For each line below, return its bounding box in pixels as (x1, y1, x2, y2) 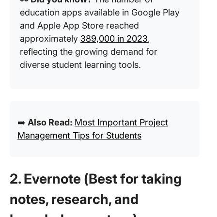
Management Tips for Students (17, 130, 141, 140)
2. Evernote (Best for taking (10, 170, 182, 187)
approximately (20, 33, 80, 44)
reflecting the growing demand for (20, 46, 157, 57)
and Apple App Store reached (20, 20, 139, 31)
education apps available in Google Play (20, 7, 180, 17)
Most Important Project (75, 117, 168, 127)
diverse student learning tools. (20, 60, 141, 70)
